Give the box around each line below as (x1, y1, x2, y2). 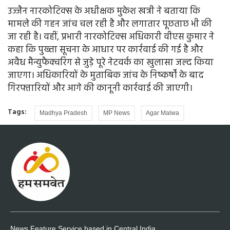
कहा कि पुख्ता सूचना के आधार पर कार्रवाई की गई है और (8, 43, 203, 58)
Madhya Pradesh (40, 109, 87, 117)
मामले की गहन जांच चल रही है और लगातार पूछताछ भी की (8, 17, 212, 32)
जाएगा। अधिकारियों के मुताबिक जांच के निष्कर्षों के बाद (8, 68, 204, 84)
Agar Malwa (146, 109, 179, 117)
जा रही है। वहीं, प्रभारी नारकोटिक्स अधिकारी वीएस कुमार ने (8, 30, 214, 45)
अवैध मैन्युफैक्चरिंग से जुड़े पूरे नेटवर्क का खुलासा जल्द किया (8, 55, 214, 71)
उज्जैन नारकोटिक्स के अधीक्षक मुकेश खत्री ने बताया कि (8, 4, 200, 20)
